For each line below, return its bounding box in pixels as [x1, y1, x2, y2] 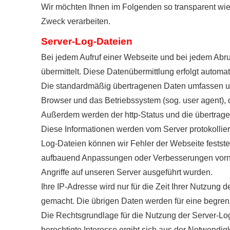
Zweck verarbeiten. [41, 16, 110, 26]
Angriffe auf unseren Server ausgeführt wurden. [41, 167, 213, 177]
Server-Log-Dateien [41, 35, 132, 47]
